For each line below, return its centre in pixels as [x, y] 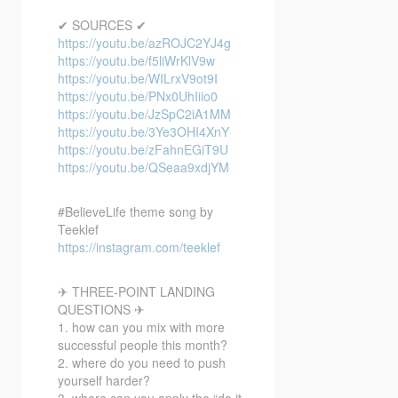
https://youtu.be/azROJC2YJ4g [144, 42]
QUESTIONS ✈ [101, 309]
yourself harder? [104, 380]
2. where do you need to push [142, 362]
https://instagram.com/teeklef [139, 247]
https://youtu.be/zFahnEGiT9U [143, 149]
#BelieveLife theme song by [135, 211]
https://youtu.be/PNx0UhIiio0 [138, 96]
